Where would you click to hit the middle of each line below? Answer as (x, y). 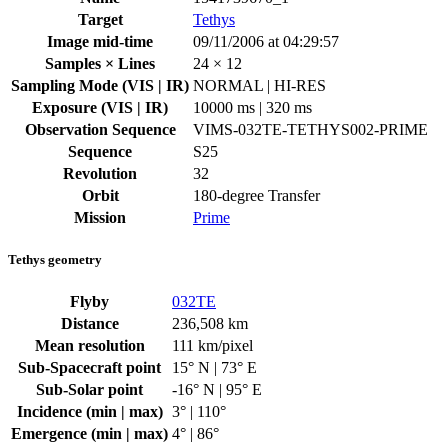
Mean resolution (89, 346)
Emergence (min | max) (89, 434)
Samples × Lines (100, 63)
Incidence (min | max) (89, 412)
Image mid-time (100, 41)
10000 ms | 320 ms (252, 107)
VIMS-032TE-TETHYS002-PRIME (310, 129)
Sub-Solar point (89, 390)
